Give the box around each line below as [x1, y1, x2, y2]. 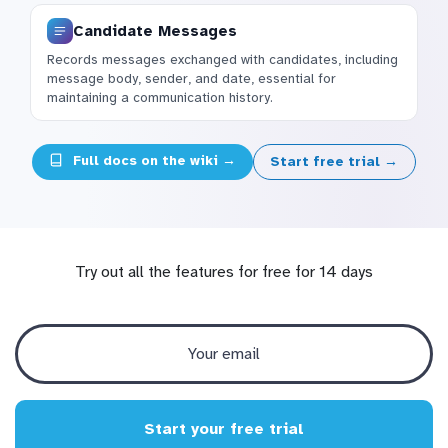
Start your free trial [144, 419, 304, 440]
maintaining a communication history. [47, 88, 273, 106]
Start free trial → [270, 152, 399, 170]
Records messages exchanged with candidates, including [47, 50, 398, 68]
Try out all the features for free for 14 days [75, 262, 373, 283]
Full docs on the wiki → [68, 151, 236, 169]
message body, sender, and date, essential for [47, 69, 336, 87]
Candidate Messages [73, 21, 237, 40]
